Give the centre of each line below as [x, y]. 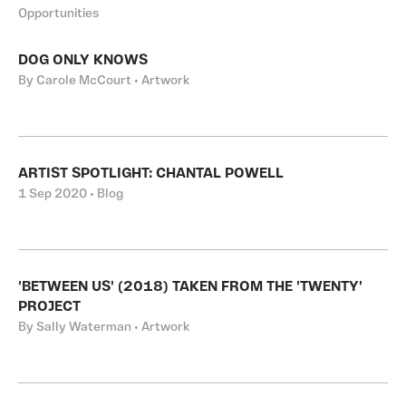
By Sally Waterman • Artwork [104, 328]
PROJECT [49, 307]
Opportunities [58, 14]
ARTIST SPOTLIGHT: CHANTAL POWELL [151, 174]
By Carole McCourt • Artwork [104, 81]
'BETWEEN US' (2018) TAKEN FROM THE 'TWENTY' [190, 287]
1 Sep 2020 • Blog [71, 194]
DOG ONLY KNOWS [83, 61]
